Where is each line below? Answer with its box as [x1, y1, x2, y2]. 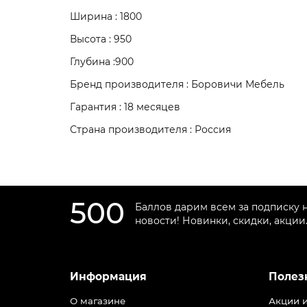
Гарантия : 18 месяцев [70, 101, 180, 114]
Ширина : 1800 [70, 10, 142, 23]
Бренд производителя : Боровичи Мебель [70, 78, 284, 91]
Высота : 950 [70, 33, 132, 46]
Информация [70, 270, 147, 284]
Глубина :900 [70, 56, 134, 69]
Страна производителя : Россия [70, 123, 231, 136]
